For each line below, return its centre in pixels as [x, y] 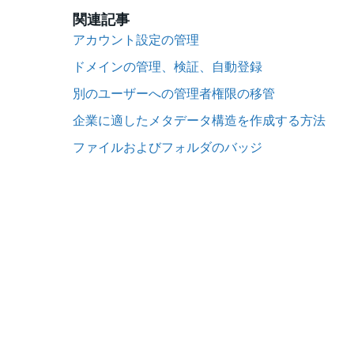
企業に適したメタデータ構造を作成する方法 [199, 119]
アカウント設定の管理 [136, 39]
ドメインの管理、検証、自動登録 [168, 66]
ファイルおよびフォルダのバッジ [168, 146]
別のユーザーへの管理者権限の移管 [174, 92]
